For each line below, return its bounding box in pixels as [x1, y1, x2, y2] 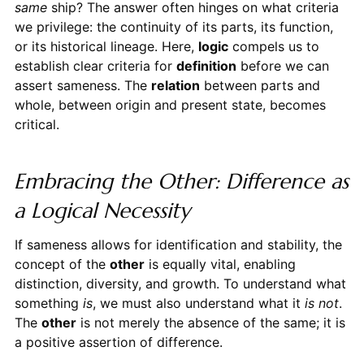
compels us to [227, 37, 319, 54]
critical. [14, 115, 59, 132]
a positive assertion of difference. [14, 333, 223, 350]
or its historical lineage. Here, [14, 37, 198, 54]
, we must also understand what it [92, 294, 305, 311]
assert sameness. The [14, 76, 151, 93]
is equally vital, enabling [144, 255, 296, 272]
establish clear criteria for [14, 57, 176, 74]
